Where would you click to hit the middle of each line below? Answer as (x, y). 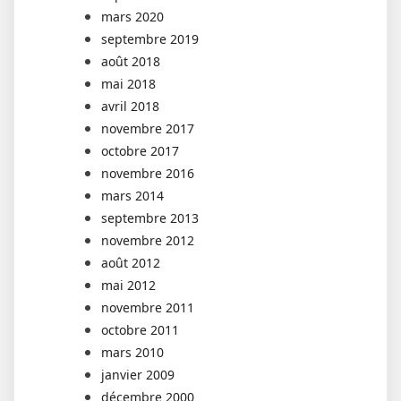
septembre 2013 (150, 218)
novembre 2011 (148, 308)
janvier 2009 (138, 375)
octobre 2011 (140, 330)
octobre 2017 (140, 151)
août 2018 (131, 62)
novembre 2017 (148, 129)
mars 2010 (132, 353)
